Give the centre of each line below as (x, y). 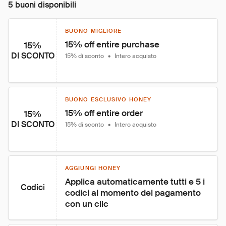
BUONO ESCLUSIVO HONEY (108, 99)
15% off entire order (104, 113)
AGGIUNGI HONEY (93, 168)
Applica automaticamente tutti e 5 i (136, 182)
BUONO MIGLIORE (94, 31)
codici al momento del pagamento (134, 193)
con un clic (87, 204)
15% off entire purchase (112, 44)
